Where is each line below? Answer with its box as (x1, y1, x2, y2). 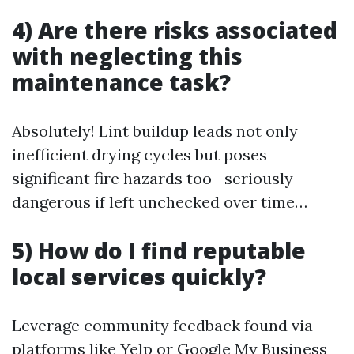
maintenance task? (12, 67, 231, 98)
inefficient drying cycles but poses (12, 145, 267, 165)
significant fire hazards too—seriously (12, 168, 293, 189)
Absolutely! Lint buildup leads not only (12, 121, 298, 141)
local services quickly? (12, 262, 266, 292)
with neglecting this (12, 41, 243, 72)
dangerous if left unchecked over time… (12, 192, 307, 213)
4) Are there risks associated (12, 15, 337, 46)
